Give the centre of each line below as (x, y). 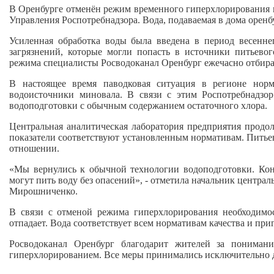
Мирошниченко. (43, 191)
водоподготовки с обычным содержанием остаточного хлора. (138, 105)
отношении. (34, 148)
